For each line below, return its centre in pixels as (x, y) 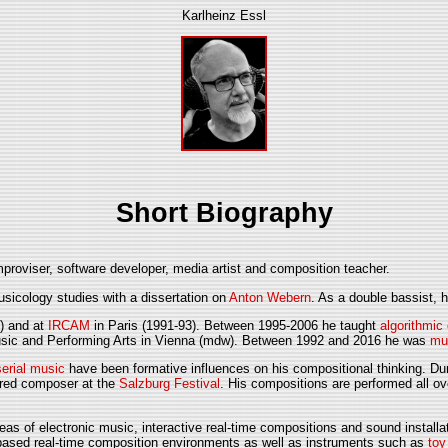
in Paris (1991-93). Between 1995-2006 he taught (235, 326)
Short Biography (224, 212)
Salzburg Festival (169, 384)
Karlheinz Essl (224, 15)
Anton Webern (270, 297)
